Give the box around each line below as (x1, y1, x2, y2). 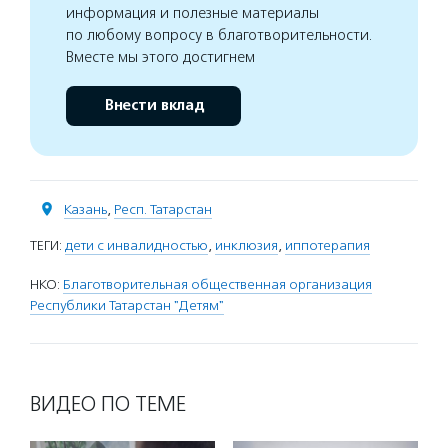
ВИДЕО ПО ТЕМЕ (30, 390, 186, 417)
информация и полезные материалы (66, 3, 319, 22)
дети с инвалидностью (65, 236, 208, 254)
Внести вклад (103, 95, 204, 115)
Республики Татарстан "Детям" (30, 296, 224, 314)
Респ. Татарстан (114, 200, 212, 218)
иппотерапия (285, 236, 370, 254)
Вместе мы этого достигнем (66, 47, 255, 66)
